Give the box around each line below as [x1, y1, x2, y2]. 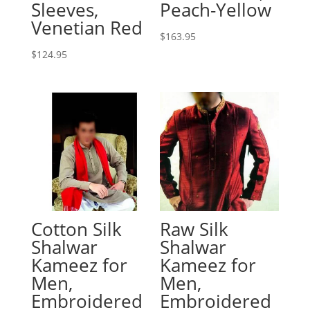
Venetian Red [30, 15, 143, 40]
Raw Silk [160, 216, 229, 241]
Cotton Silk [30, 216, 122, 241]
